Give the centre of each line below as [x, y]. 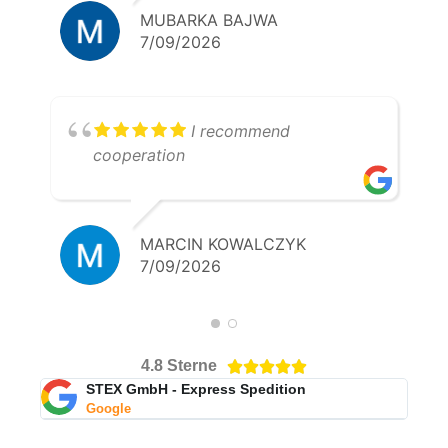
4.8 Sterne [179, 365]
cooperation [139, 154]
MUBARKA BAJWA [209, 19]
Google [108, 408]
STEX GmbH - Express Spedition [195, 388]
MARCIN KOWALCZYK [223, 243]
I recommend [240, 130]
